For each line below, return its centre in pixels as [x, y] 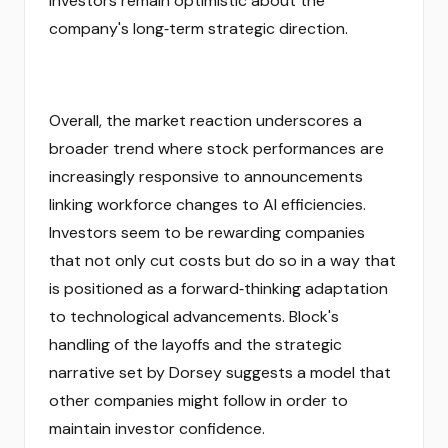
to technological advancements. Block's [194, 316]
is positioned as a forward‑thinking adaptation [218, 288]
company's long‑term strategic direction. [198, 28]
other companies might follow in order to [198, 400]
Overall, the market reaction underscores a [205, 120]
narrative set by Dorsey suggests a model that [220, 372]
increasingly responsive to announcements [206, 176]
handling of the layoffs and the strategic [195, 344]
